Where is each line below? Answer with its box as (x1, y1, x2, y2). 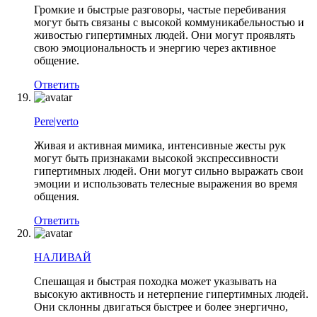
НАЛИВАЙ (34, 250, 91, 263)
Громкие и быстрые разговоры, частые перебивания (34, 3, 286, 16)
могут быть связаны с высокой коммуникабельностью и (34, 16, 304, 28)
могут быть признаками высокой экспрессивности (34, 151, 279, 164)
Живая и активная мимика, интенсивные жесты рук (34, 139, 286, 151)
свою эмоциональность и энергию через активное (34, 41, 276, 54)
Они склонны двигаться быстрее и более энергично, (34, 300, 288, 313)
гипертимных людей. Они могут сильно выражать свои (34, 164, 304, 177)
